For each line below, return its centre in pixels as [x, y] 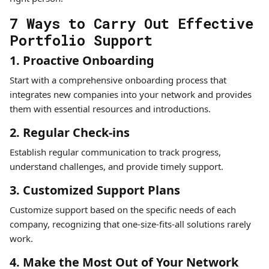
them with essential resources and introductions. [110, 109]
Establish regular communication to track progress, [115, 152]
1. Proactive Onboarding [82, 60]
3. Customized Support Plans [95, 190]
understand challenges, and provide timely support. [116, 166]
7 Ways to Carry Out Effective [131, 23]
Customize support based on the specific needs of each [123, 210]
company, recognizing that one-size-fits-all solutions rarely [130, 224]
